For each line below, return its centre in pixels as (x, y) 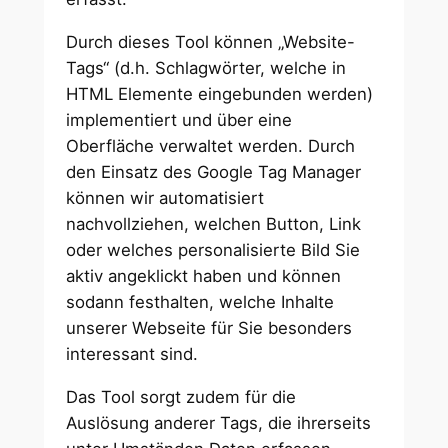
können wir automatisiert (165, 198)
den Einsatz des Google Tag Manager (214, 172)
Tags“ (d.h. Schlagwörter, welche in (206, 68)
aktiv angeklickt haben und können (204, 276)
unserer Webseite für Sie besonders (209, 328)
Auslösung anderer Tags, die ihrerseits (219, 422)
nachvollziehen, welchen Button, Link (214, 224)
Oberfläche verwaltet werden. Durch (211, 146)
